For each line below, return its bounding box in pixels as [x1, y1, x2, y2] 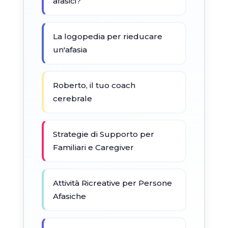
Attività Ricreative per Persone [52, 178, 172, 188]
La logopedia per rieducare [52, 32, 162, 42]
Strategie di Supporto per [52, 129, 154, 139]
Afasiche [52, 191, 86, 202]
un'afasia [52, 45, 87, 55]
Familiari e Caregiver [52, 142, 134, 153]
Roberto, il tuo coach [52, 80, 135, 91]
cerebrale [52, 94, 92, 104]
